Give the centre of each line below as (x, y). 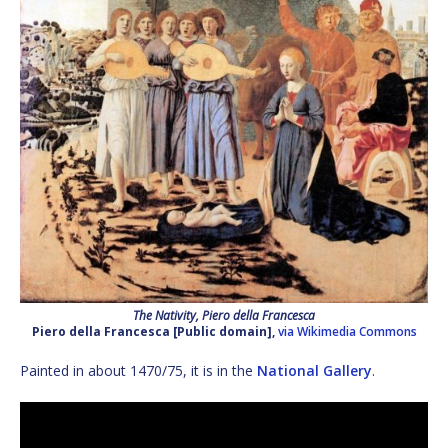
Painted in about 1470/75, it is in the (138, 370)
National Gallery (314, 370)
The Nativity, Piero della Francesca (224, 315)
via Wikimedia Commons (347, 331)
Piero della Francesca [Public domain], (154, 331)
